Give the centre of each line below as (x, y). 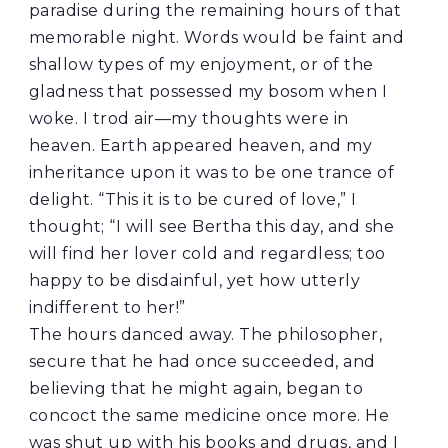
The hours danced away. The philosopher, (205, 335)
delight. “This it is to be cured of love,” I (192, 200)
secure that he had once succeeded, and (202, 362)
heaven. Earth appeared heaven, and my (200, 146)
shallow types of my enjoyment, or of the (201, 65)
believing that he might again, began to (196, 389)
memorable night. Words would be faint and (216, 38)
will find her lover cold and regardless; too (207, 254)
